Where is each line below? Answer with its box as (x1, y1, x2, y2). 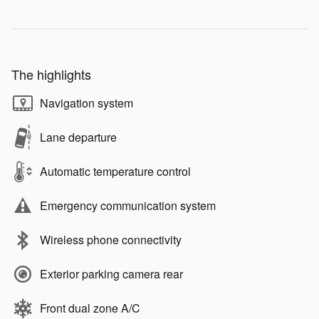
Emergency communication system (40, 197, 216, 214)
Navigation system (40, 95, 133, 112)
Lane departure (40, 129, 117, 146)
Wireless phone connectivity (40, 231, 182, 249)
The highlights (11, 65, 91, 84)
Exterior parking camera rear (40, 266, 183, 283)
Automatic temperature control (40, 163, 191, 180)
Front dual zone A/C (40, 300, 140, 317)
